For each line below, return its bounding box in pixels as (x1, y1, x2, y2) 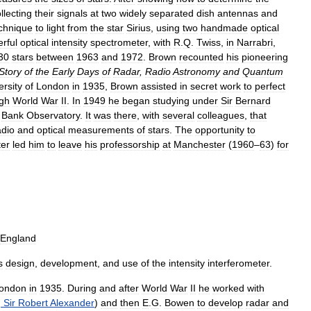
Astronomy (173, 66, 220, 77)
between (36, 51, 74, 62)
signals (57, 8, 87, 19)
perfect (255, 81, 285, 92)
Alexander (50, 297, 94, 308)
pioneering (242, 51, 288, 62)
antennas (217, 8, 258, 19)
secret (190, 81, 217, 92)
